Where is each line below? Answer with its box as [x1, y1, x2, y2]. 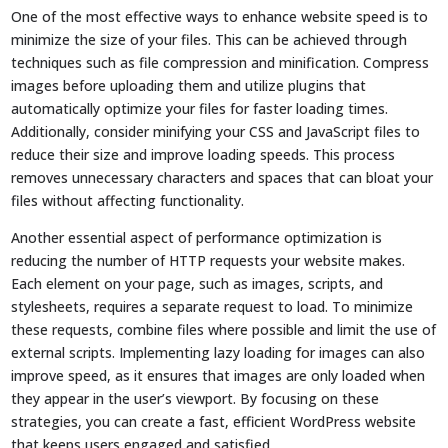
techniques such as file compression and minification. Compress [11, 52, 430, 72]
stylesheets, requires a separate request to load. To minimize [11, 296, 414, 316]
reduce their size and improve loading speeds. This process [11, 144, 396, 164]
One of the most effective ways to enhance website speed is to [11, 6, 429, 26]
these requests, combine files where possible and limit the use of [11, 319, 437, 339]
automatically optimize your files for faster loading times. [11, 98, 389, 118]
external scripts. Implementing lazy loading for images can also [11, 342, 426, 362]
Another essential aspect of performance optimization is [11, 227, 383, 247]
